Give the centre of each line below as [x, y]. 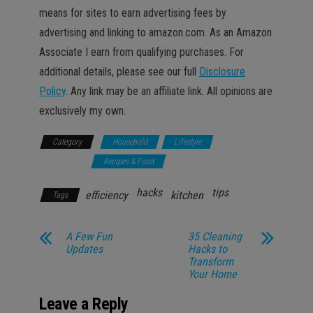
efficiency [107, 195]
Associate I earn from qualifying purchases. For [141, 52]
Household [130, 142]
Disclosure [222, 72]
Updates [84, 249]
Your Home [213, 274]
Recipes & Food [129, 161]
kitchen [187, 195]
